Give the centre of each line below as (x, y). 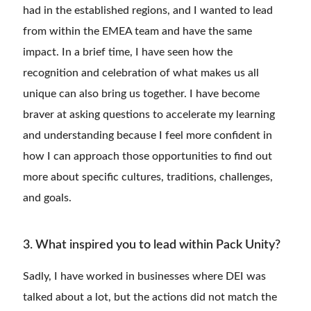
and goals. (47, 198)
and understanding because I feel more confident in (148, 136)
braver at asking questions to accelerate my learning (149, 115)
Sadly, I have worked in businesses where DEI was (144, 277)
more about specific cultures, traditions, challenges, (148, 177)
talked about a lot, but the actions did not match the (150, 297)
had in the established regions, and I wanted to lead (148, 11)
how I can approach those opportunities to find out (148, 157)
